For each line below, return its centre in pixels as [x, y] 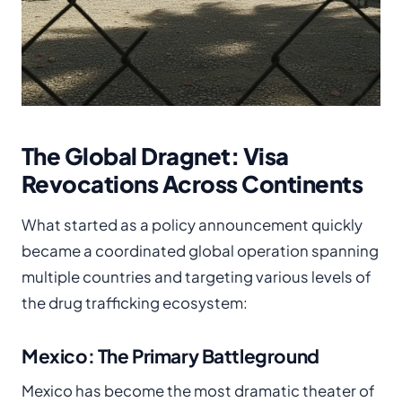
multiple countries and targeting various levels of [197, 277]
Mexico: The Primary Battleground [170, 356]
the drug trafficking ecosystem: [135, 303]
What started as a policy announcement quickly [192, 225]
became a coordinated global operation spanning [200, 251]
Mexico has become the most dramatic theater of [198, 391]
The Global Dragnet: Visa [155, 156]
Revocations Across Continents [192, 184]
